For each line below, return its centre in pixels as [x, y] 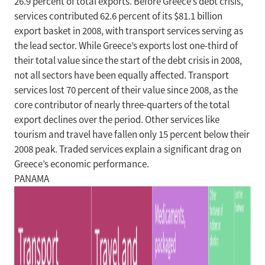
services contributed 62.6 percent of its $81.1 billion [118, 16]
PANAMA [32, 179]
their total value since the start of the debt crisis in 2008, [128, 61]
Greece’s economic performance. [82, 164]
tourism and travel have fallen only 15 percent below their [132, 135]
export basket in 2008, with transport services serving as [129, 31]
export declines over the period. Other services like [117, 120]
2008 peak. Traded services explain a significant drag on [128, 149]
